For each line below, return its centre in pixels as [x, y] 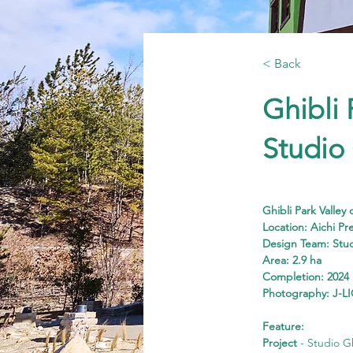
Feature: [283, 326]
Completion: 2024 [306, 277]
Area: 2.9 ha [292, 260]
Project [280, 343]
